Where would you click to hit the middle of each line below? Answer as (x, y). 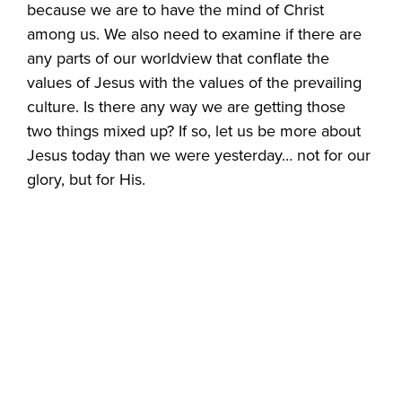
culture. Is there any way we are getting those (187, 107)
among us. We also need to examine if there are (195, 34)
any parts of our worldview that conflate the (179, 58)
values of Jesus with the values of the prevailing (195, 83)
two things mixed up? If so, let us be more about (194, 131)
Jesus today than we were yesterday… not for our (199, 155)
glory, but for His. (87, 179)
